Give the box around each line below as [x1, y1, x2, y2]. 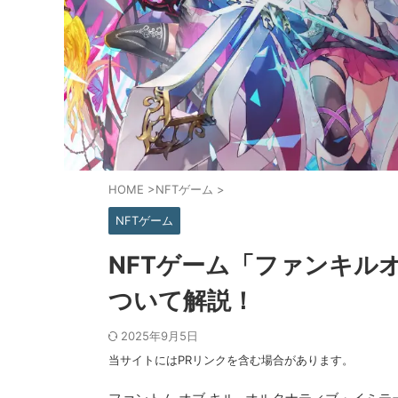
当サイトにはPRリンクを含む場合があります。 [108, 353, 354, 367]
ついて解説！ [108, 286, 255, 315]
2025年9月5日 [121, 329, 198, 343]
